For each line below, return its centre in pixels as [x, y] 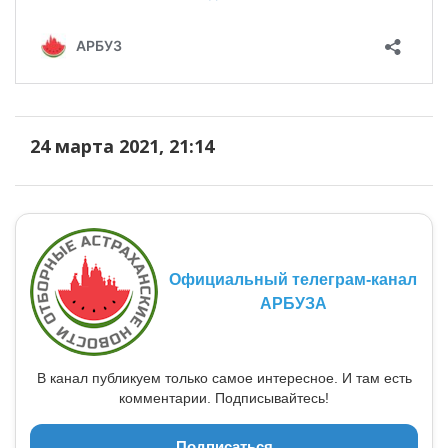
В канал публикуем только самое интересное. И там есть [224, 378]
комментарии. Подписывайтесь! [224, 398]
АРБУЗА [293, 304]
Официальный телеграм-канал [293, 280]
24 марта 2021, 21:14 [122, 146]
